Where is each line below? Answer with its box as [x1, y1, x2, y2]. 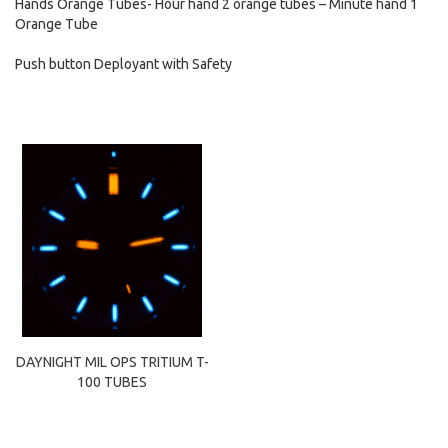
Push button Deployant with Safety [15, 56, 232, 72]
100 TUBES [77, 374, 147, 391]
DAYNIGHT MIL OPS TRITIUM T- [15, 354, 209, 371]
